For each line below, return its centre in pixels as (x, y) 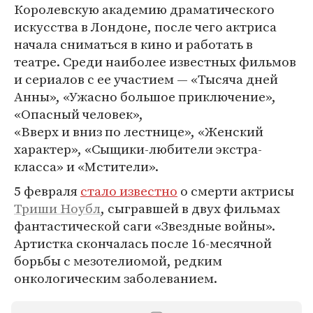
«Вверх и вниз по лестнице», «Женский (139, 131)
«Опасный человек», (79, 114)
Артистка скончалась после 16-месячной (143, 243)
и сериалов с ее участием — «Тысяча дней (146, 79)
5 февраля (47, 191)
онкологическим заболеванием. (116, 278)
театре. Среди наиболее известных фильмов (155, 61)
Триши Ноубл (57, 208)
